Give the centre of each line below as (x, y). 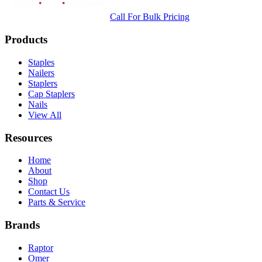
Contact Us (49, 192)
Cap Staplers (51, 94)
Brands (22, 225)
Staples (41, 62)
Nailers (41, 73)
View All (45, 115)
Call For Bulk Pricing (150, 17)
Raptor (41, 247)
